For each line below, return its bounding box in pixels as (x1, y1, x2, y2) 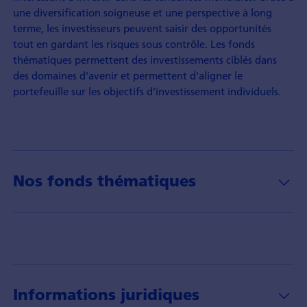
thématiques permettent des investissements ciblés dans (12, 52, 277, 66)
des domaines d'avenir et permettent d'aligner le (12, 68, 243, 82)
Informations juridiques (12, 285, 199, 305)
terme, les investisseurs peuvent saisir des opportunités (12, 21, 271, 35)
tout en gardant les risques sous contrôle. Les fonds (12, 36, 255, 51)
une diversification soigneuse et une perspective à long (12, 5, 272, 19)
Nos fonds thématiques (12, 171, 196, 191)
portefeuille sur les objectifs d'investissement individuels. (12, 84, 281, 98)
